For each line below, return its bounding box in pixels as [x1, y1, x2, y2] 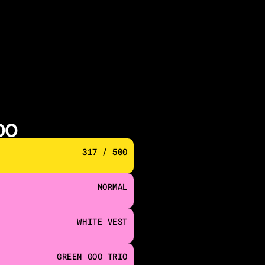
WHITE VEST [77, 217, 128, 227]
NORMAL [97, 182, 128, 192]
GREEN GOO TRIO [57, 252, 128, 261]
